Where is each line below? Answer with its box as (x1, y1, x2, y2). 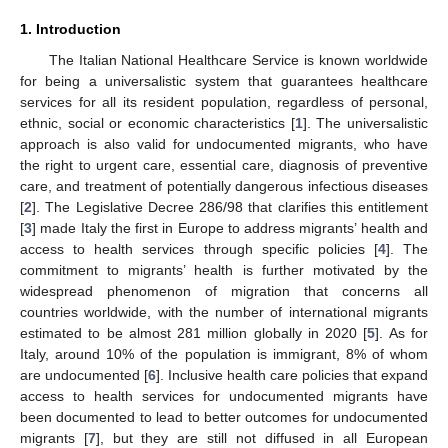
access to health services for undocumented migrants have (20, 387, 428, 404)
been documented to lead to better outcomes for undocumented (20, 408, 428, 425)
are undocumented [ (20, 366, 148, 383)
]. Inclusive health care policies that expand (156, 366, 428, 383)
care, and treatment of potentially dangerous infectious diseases (20, 177, 428, 194)
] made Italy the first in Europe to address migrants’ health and (32, 219, 428, 236)
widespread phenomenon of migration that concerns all (20, 282, 428, 299)
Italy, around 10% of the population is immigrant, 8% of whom (20, 345, 428, 362)
